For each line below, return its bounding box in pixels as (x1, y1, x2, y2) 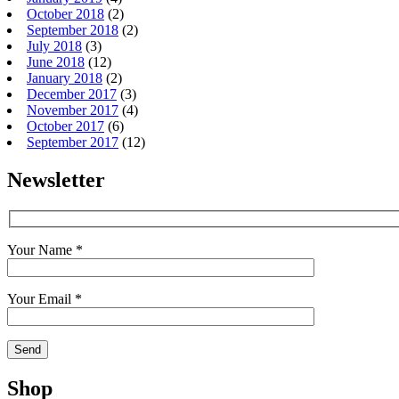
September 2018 (27, 22, 118, 38)
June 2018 (27, 54, 85, 70)
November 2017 (27, 102, 118, 118)
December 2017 (27, 86, 117, 102)
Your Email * (7, 290, 82, 306)
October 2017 (27, 118, 104, 134)
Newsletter (7, 168, 105, 192)
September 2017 (27, 134, 118, 151)
